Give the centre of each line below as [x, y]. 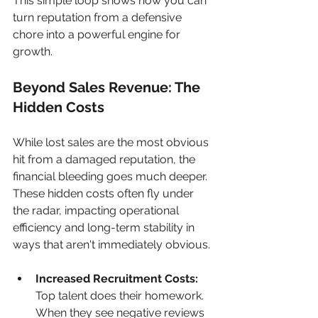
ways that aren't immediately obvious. [111, 244]
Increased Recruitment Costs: [117, 278]
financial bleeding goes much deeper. [111, 176]
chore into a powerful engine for [98, 34]
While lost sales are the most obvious [112, 142]
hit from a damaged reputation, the [105, 159]
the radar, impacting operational [97, 210]
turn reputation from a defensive [99, 17]
